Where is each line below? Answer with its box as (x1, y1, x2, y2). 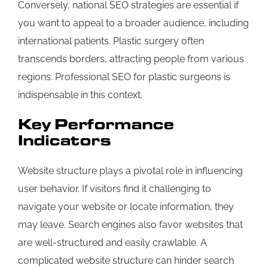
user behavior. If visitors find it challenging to (18, 183, 211, 195)
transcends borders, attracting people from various (18, 53, 244, 65)
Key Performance (18, 114, 174, 135)
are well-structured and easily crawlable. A (18, 237, 207, 249)
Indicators (18, 130, 111, 151)
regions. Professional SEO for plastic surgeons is (18, 71, 230, 83)
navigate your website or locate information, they (18, 201, 234, 213)
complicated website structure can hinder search (18, 255, 234, 267)
